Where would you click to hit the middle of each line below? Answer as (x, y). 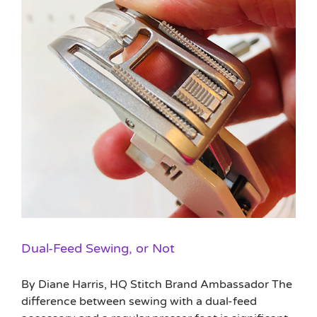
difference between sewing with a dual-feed (139, 301)
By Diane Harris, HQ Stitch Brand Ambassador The (157, 284)
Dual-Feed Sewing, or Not (98, 248)
